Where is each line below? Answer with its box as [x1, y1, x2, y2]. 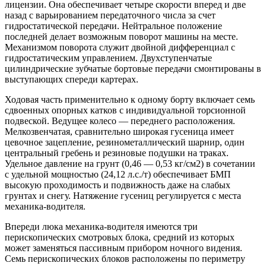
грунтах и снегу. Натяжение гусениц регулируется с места [5, 190, 241, 201]
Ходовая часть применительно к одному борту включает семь [5, 94, 255, 104]
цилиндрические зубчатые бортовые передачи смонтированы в [5, 63, 261, 74]
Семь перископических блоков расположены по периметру [5, 253, 245, 264]
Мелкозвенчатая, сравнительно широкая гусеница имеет [5, 126, 234, 137]
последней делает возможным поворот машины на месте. [5, 31, 238, 42]
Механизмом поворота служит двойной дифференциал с [5, 42, 235, 52]
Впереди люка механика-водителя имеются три [5, 221, 198, 232]
